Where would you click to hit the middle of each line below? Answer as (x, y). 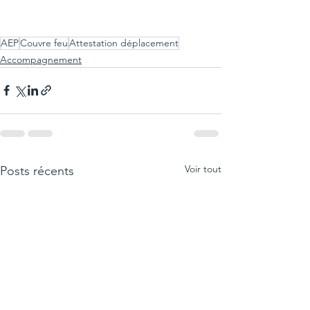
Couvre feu (44, 43)
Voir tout (203, 168)
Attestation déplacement (124, 43)
